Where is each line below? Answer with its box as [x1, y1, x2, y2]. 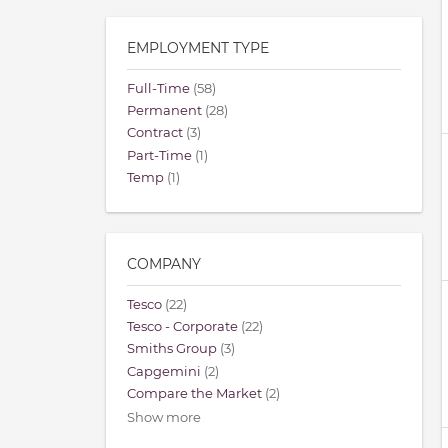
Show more [127, 409, 201, 425]
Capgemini [127, 363, 201, 379]
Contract [127, 125, 183, 141]
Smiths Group [127, 341, 217, 357]
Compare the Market [127, 385, 262, 401]
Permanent [127, 103, 202, 119]
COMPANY [127, 255, 201, 274]
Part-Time [127, 147, 192, 163]
